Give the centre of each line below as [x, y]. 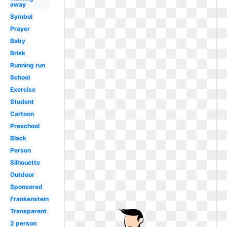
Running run [27, 65]
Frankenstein [29, 199]
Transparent [28, 211]
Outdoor [22, 175]
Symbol [21, 16]
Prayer [20, 29]
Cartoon [22, 114]
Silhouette [25, 162]
